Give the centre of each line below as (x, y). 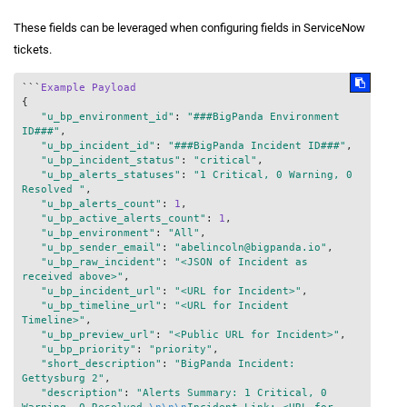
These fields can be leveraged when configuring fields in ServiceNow (189, 27)
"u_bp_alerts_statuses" (111, 174)
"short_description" (101, 363)
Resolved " (54, 189)
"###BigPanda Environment (263, 116)
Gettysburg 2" (63, 378)
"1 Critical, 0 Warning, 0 (273, 174)
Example (63, 87)
